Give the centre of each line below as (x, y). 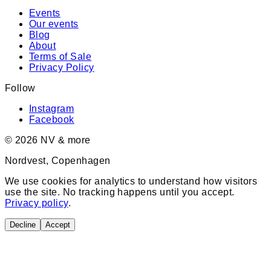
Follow (20, 88)
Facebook (52, 119)
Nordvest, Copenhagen (58, 160)
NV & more (64, 140)
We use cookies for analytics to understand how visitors (131, 181)
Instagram (52, 108)
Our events (54, 24)
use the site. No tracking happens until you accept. (120, 192)
